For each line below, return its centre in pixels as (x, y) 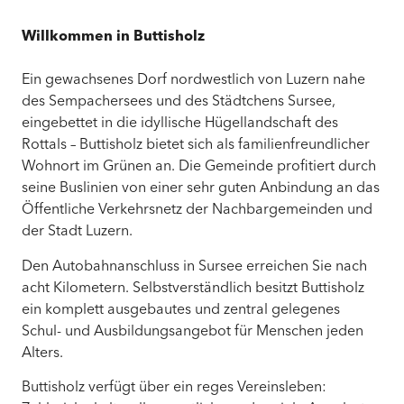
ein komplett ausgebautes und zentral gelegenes (181, 310)
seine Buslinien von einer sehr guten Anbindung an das (201, 189)
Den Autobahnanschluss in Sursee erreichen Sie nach (194, 266)
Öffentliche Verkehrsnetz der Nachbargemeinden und (197, 211)
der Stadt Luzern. (77, 232)
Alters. (42, 353)
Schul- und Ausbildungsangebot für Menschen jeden (193, 331)
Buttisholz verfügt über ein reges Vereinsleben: (174, 388)
